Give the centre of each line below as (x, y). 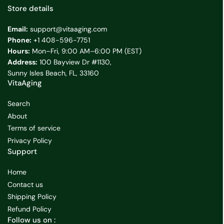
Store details (30, 8)
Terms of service (34, 128)
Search (19, 103)
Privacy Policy (30, 140)
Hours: (19, 51)
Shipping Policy (32, 196)
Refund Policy (29, 209)
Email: (18, 29)
